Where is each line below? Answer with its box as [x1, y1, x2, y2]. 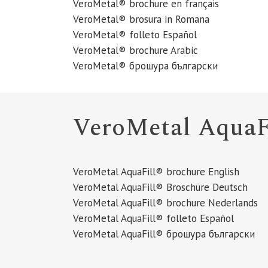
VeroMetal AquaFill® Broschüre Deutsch [73, 181, 248, 194]
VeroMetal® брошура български [73, 59, 218, 72]
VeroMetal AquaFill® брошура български [73, 227, 255, 240]
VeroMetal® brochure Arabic [73, 44, 198, 57]
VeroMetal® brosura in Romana [73, 13, 209, 26]
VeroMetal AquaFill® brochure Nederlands [73, 196, 258, 209]
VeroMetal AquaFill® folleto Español [73, 212, 234, 225]
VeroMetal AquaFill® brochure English [73, 165, 239, 178]
